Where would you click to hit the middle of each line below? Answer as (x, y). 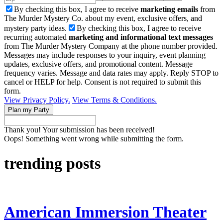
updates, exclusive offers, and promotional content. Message (98, 64)
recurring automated (36, 37)
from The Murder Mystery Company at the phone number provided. (111, 46)
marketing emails (169, 9)
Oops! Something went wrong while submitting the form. (94, 139)
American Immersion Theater (105, 212)
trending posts (52, 163)
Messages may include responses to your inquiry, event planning (105, 55)
